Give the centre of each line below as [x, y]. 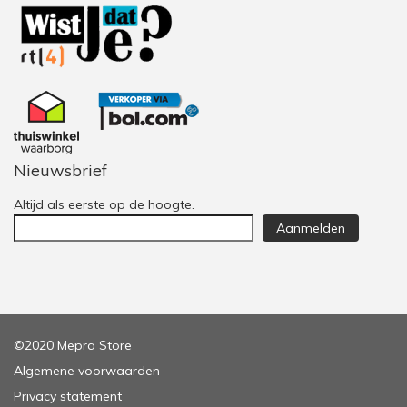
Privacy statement [68, 397]
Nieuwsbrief [60, 171]
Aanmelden [311, 228]
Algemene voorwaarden [87, 371]
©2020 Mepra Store [73, 346]
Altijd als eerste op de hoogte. [104, 205]
